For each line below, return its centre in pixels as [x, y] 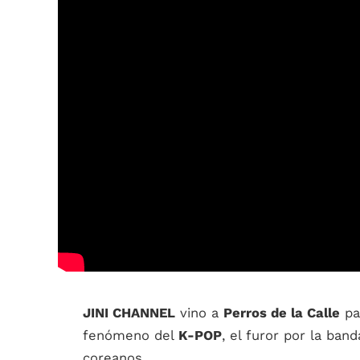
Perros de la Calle [282, 313]
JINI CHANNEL [129, 313]
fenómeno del [131, 336]
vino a [199, 313]
